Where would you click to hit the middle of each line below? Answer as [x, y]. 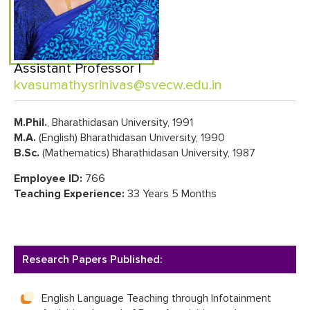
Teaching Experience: [69, 193]
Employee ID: [48, 178]
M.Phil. [30, 123]
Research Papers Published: [92, 260]
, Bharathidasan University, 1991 [120, 123]
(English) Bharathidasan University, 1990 [132, 138]
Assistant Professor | [77, 69]
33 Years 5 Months [171, 193]
